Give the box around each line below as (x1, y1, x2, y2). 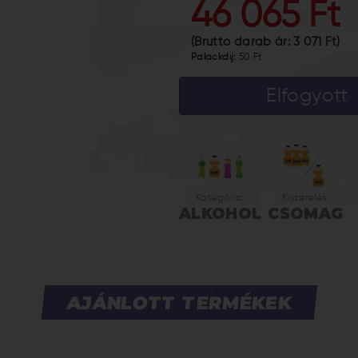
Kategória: (195, 193, 245, 203)
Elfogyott (266, 86, 348, 105)
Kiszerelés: (281, 193, 329, 203)
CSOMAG (268, 205, 344, 223)
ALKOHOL (179, 205, 262, 223)
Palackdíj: (191, 53, 239, 62)
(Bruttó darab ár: (191, 36, 294, 48)
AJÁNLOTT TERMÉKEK (65, 291, 293, 313)
